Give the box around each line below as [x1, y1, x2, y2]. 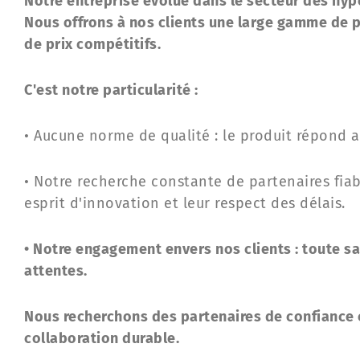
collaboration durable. [24, 329, 179, 348]
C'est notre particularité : [24, 81, 198, 100]
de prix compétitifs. [24, 35, 161, 54]
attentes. [24, 262, 88, 280]
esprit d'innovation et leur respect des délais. [24, 194, 346, 213]
